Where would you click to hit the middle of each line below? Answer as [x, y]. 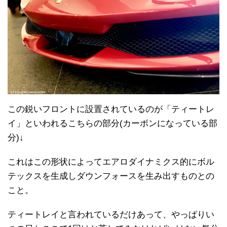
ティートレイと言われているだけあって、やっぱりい [111, 215]
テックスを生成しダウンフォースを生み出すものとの [111, 176]
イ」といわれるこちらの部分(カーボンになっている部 [112, 124]
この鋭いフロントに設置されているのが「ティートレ [111, 109]
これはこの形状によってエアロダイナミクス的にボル [111, 162]
